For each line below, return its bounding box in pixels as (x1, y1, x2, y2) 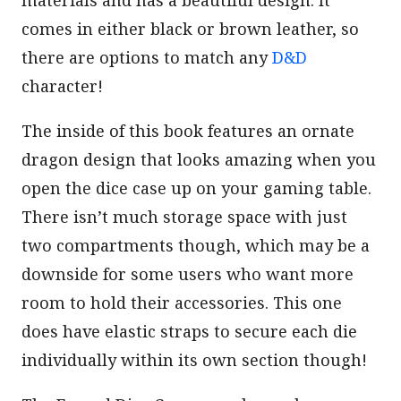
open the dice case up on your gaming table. (21, 177, 371, 200)
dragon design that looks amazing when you (21, 149, 376, 171)
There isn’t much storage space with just (21, 206, 347, 228)
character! (21, 75, 103, 98)
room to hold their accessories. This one (21, 292, 342, 314)
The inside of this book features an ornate (21, 120, 354, 142)
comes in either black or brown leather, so (21, 18, 359, 40)
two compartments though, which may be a (21, 235, 370, 257)
